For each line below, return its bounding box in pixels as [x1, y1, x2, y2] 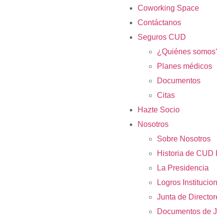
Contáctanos [138, 18, 181, 27]
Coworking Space [138, 4, 199, 12]
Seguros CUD [138, 33, 186, 41]
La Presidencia [157, 164, 209, 172]
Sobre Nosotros [157, 135, 211, 143]
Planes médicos [157, 62, 212, 70]
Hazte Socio [138, 106, 180, 114]
